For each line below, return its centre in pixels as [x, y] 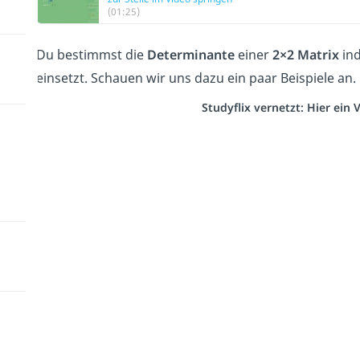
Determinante [190, 55]
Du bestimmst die [91, 55]
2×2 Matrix [305, 55]
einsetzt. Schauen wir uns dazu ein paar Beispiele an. [196, 78]
